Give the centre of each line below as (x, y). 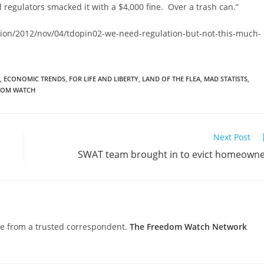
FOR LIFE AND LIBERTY (104, 79)
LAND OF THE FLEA (171, 79)
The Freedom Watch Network (188, 227)
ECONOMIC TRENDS (34, 79)
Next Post (232, 137)
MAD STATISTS (226, 79)
